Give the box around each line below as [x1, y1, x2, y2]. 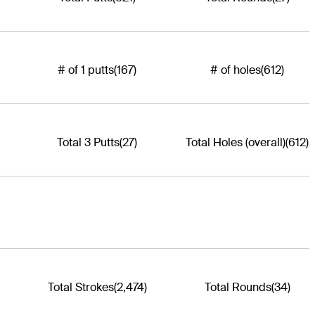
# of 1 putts [58, 62, 114, 77]
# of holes [210, 62, 262, 77]
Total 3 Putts [57, 134, 120, 150]
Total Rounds [204, 279, 271, 295]
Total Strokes [47, 279, 114, 295]
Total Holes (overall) [186, 134, 286, 150]
